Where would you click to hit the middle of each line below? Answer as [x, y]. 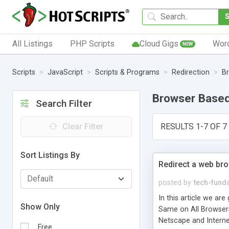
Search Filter [64, 103]
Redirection [191, 73]
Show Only [40, 207]
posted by [175, 182]
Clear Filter [83, 126]
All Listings [32, 43]
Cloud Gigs [159, 43]
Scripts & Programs [127, 73]
